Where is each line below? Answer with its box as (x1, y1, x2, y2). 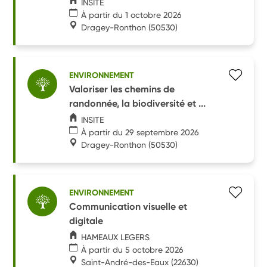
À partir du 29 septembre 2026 (81, 127, 200, 137)
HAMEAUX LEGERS (81, 232, 150, 242)
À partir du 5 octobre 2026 (81, 244, 184, 254)
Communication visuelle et (69, 200, 188, 212)
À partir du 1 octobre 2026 (81, 10, 182, 20)
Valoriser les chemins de (69, 83, 175, 95)
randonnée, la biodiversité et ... (69, 97, 206, 109)
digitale (69, 215, 104, 226)
